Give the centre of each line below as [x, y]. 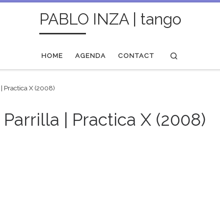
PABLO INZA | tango [110, 19]
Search [189, 55]
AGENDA [91, 55]
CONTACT [136, 55]
